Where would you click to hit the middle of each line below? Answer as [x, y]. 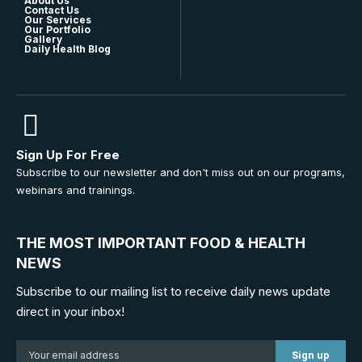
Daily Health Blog [67, 48]
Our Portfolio [57, 29]
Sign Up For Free [68, 154]
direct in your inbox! [70, 311]
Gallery [43, 39]
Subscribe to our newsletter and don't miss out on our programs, [181, 172]
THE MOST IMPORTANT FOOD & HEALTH [161, 243]
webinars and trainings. [76, 189]
